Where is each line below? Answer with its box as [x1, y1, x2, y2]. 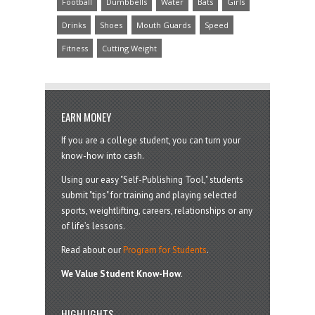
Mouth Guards [136, 19, 191, 30]
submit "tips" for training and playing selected [60, 188, 237, 201]
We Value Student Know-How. [60, 267, 182, 280]
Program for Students [122, 243, 207, 256]
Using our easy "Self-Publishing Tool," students [60, 173, 243, 186]
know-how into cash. [60, 149, 144, 162]
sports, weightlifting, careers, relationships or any [60, 204, 252, 217]
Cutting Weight [102, 42, 157, 53]
